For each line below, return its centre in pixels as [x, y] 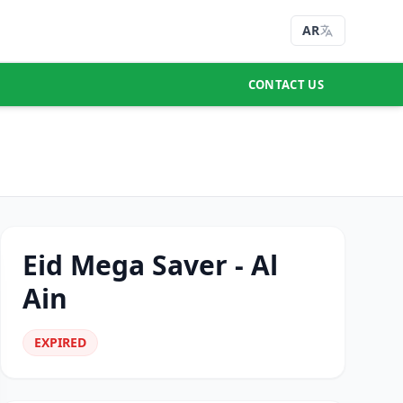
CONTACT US [286, 85]
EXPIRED [60, 342]
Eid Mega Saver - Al [150, 265]
